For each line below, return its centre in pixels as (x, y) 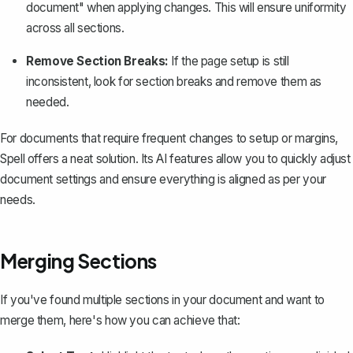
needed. (48, 102)
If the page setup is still (229, 61)
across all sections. (75, 28)
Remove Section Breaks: (97, 61)
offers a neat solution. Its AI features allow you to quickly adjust (188, 158)
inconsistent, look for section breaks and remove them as (174, 81)
